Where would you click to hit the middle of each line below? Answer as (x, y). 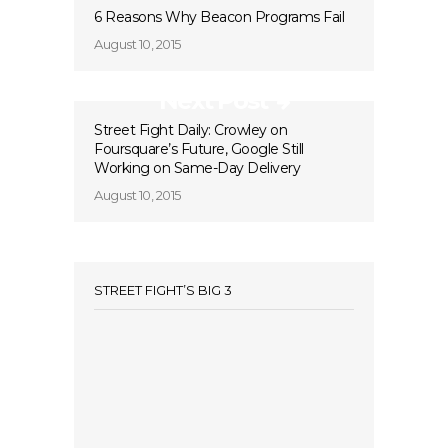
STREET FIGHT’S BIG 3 (163, 290)
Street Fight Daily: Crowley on (190, 130)
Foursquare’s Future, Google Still (199, 149)
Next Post (213, 100)
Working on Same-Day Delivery (197, 168)
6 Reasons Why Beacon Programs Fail (219, 17)
